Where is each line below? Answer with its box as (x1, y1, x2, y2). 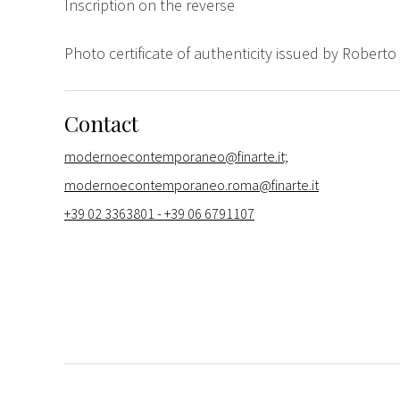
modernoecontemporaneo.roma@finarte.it (64, 175, 319, 194)
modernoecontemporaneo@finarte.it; (64, 146, 288, 165)
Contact (64, 108, 138, 137)
